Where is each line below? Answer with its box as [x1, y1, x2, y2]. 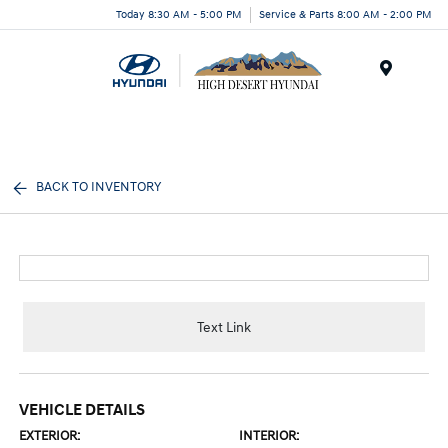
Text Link [197, 318, 251, 336]
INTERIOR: [239, 428, 299, 444]
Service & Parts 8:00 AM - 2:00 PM [259, 7, 432, 21]
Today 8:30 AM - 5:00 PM [116, 7, 242, 21]
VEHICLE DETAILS [19, 400, 146, 420]
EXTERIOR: [19, 428, 81, 444]
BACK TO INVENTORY [36, 179, 162, 195]
